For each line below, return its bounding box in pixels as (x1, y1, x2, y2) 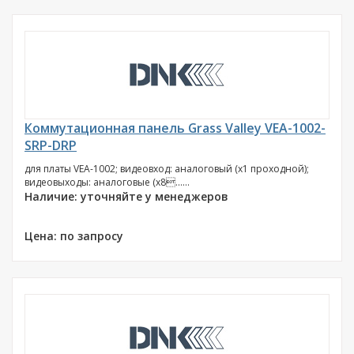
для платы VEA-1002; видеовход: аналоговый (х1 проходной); (24, 162, 309, 175)
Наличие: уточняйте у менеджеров (24, 189, 228, 204)
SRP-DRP (24, 137, 77, 154)
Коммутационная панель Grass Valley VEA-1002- (24, 119, 326, 137)
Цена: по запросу (24, 228, 123, 243)
